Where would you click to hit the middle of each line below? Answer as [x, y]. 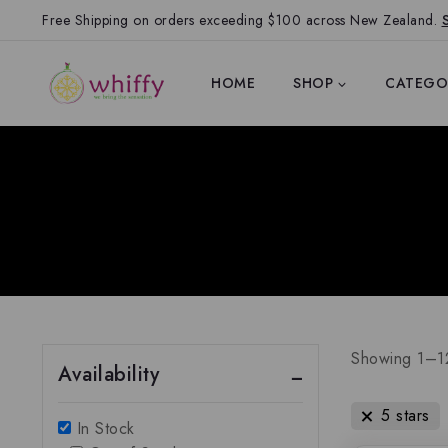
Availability [108, 374]
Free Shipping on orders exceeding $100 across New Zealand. [242, 19]
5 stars [405, 415]
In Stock [103, 428]
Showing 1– [394, 358]
